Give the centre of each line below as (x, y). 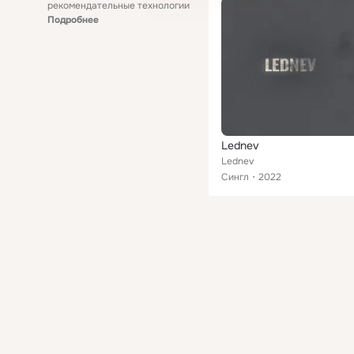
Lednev (240, 145)
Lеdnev (237, 161)
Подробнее (73, 20)
